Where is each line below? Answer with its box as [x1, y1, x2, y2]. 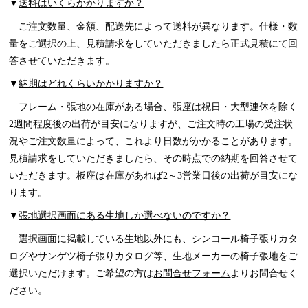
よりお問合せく [230, 267, 298, 278]
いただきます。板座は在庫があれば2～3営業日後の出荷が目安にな [9, 169, 298, 181]
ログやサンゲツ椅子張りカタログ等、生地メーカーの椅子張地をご [9, 250, 298, 261]
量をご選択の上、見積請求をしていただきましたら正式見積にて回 [9, 37, 298, 49]
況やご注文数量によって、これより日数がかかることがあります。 [9, 135, 298, 146]
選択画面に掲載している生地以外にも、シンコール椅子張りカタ [9, 232, 298, 244]
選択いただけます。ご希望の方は [9, 267, 154, 278]
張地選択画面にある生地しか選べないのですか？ [19, 210, 231, 221]
